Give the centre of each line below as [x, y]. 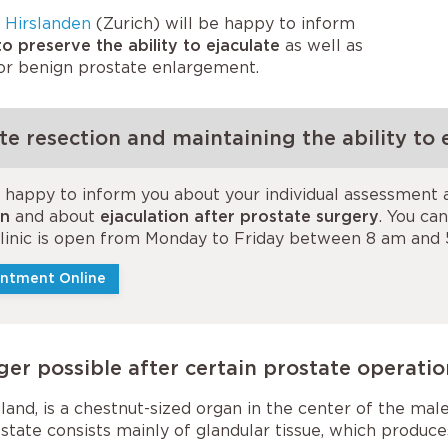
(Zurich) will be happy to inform [223, 23]
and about [55, 216]
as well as [321, 45]
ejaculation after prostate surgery [239, 216]
